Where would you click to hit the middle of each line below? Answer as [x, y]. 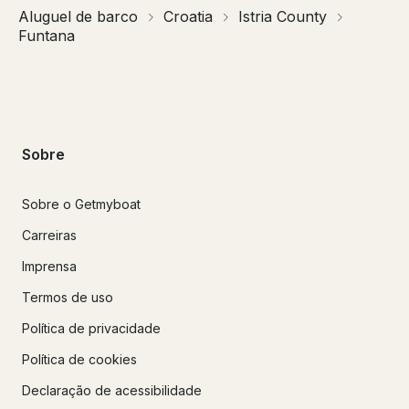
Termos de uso [68, 297]
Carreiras [49, 235]
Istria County [283, 17]
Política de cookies [79, 359]
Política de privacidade [91, 328]
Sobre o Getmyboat [81, 204]
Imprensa [49, 266]
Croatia [188, 17]
